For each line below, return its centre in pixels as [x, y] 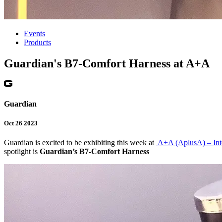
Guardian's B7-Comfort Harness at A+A [107, 63]
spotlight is [22, 152]
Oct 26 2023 [21, 123]
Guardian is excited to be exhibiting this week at [80, 143]
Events [34, 33]
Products [37, 42]
